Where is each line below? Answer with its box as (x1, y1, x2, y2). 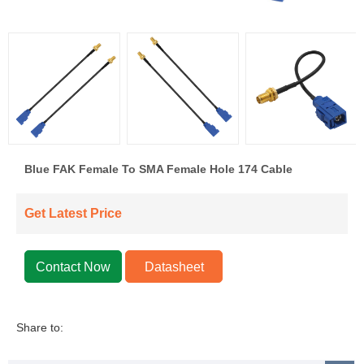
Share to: (16, 321, 63, 334)
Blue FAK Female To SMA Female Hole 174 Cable (24, 162, 292, 175)
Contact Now (36, 260, 110, 274)
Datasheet (144, 260, 204, 274)
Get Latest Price (24, 206, 122, 220)
